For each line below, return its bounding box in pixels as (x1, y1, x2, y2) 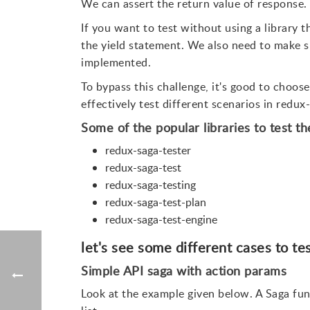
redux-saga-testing (104, 177, 196, 192)
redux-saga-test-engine (104, 212, 217, 227)
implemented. (81, 55, 151, 70)
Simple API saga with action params (81, 262, 286, 279)
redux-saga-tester (104, 143, 191, 158)
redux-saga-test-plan (104, 194, 206, 210)
